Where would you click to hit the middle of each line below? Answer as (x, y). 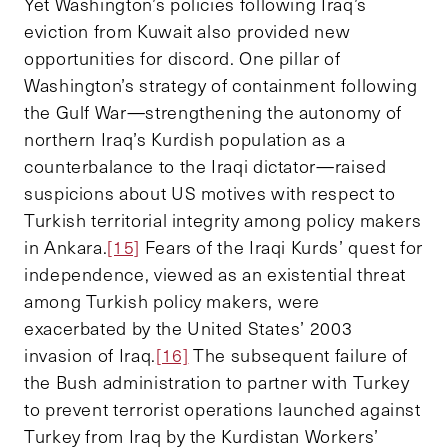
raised (360, 165)
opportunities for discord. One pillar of (182, 57)
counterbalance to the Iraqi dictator (170, 165)
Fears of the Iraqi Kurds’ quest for (281, 246)
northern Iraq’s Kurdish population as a (185, 138)
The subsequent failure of (298, 354)
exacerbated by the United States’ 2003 (188, 327)
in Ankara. (66, 246)
